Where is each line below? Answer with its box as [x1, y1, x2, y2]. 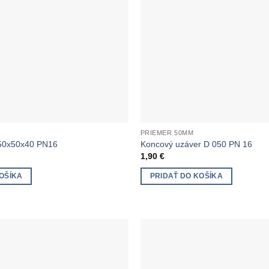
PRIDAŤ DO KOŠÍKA [150, 172, 223, 180]
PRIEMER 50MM [140, 129, 194, 137]
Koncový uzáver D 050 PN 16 [140, 139, 252, 149]
